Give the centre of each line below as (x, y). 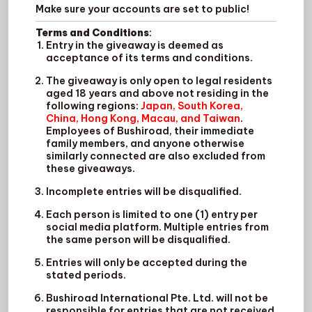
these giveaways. (91, 169)
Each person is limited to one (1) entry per (152, 215)
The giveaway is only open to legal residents (159, 81)
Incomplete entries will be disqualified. (144, 192)
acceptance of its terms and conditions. (150, 58)
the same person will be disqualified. (139, 240)
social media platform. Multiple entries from (158, 227)
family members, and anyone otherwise (146, 144)
